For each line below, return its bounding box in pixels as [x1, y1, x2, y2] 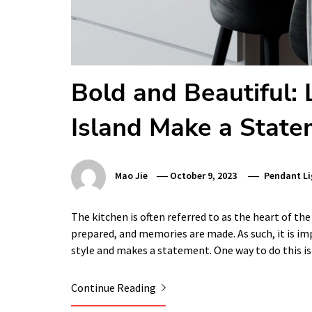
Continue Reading [71, 280, 158, 295]
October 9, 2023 [170, 169, 237, 182]
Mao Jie [115, 169, 148, 182]
